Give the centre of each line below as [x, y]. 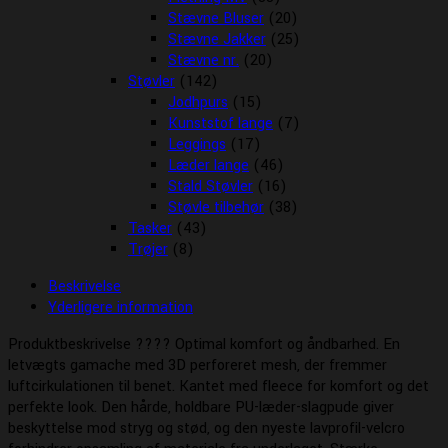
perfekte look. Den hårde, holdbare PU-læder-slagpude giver [201, 407]
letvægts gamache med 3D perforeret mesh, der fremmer [197, 365]
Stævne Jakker [217, 39]
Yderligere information [120, 307]
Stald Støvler [210, 186]
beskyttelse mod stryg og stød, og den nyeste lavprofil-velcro [206, 428]
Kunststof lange [220, 123]
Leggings [197, 144]
